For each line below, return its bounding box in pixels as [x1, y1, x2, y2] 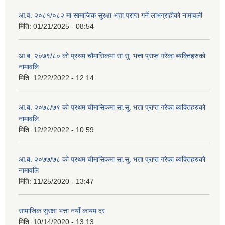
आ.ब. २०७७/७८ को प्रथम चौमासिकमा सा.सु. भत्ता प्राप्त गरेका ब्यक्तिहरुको [19, 155, 205, 163]
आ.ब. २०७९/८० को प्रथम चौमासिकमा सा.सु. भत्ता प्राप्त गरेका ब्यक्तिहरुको [19, 51, 205, 60]
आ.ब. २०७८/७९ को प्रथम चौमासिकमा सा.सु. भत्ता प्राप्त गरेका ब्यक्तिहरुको [19, 103, 205, 111]
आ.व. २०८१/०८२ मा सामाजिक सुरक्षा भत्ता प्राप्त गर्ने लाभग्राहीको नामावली [19, 11, 202, 19]
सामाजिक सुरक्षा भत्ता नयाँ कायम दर [19, 206, 105, 215]
